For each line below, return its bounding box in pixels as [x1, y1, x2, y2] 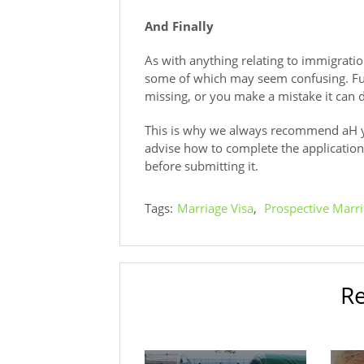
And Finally [145, 18, 214, 35]
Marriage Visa [177, 200, 253, 217]
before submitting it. [145, 158, 258, 175]
